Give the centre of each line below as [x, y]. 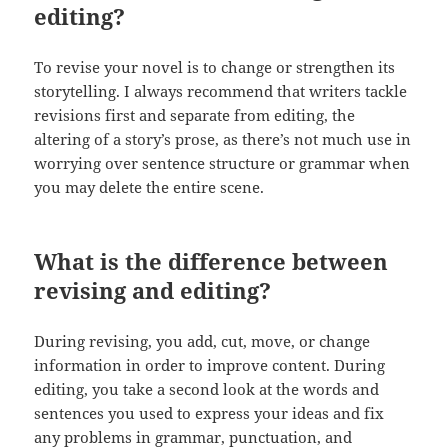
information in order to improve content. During [210, 365]
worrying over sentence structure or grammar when [222, 163]
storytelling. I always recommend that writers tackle [221, 91]
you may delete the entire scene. [149, 187]
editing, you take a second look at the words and [207, 389]
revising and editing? [153, 290]
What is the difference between [211, 261]
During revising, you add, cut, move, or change [202, 341]
